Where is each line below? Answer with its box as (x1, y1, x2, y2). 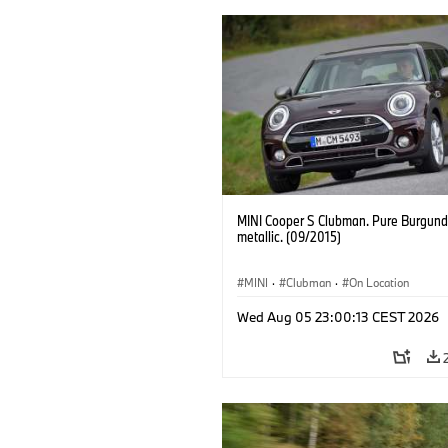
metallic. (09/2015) (237, 226, 341, 246)
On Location (349, 274, 409, 290)
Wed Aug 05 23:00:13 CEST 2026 (237, 307, 439, 326)
